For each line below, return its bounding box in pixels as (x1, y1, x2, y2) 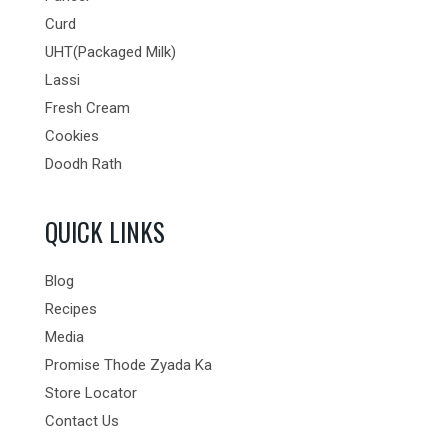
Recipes (44, 299, 97, 318)
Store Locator (44, 383, 137, 402)
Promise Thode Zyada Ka (44, 355, 212, 374)
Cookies (44, 127, 99, 146)
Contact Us (44, 411, 119, 430)
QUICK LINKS (44, 213, 165, 251)
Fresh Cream (44, 99, 130, 118)
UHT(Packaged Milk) (44, 43, 176, 62)
